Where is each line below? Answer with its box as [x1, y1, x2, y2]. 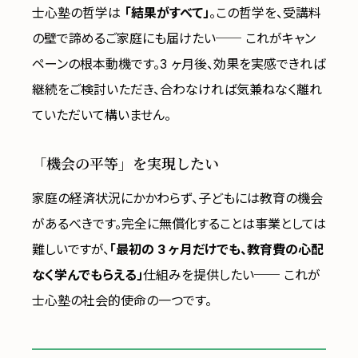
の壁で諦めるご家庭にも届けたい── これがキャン [32, 30, 316, 46]
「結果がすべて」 [125, 5, 209, 21]
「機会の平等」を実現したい [32, 153, 219, 173]
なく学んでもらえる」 [32, 267, 143, 283]
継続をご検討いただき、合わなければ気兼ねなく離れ [32, 82, 322, 97]
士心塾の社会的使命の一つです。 [32, 292, 212, 308]
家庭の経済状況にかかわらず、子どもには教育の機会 [32, 190, 323, 206]
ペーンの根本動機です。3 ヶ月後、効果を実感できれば [32, 56, 325, 72]
